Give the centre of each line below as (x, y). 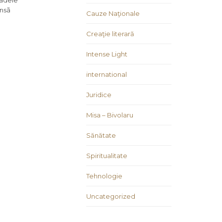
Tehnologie (104, 176)
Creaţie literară (110, 34)
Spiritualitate (107, 156)
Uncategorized (111, 196)
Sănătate (101, 136)
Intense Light (107, 54)
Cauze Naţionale (113, 14)
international (107, 75)
